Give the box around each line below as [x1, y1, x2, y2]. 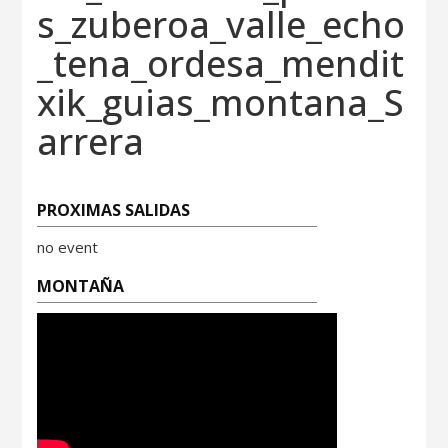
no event [37, 237, 99, 257]
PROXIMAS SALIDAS [37, 199, 191, 221]
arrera [37, 117, 145, 166]
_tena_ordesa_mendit [37, 39, 405, 88]
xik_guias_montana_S [37, 78, 405, 127]
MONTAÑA [37, 275, 125, 297]
